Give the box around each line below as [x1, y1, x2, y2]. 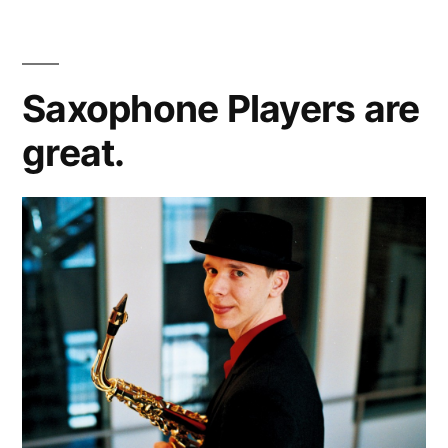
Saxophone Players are [22, 85, 420, 131]
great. [22, 129, 125, 175]
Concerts [176, 17, 244, 37]
